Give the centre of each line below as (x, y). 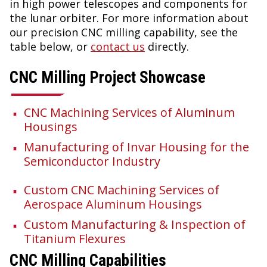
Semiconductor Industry (92, 162)
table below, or (50, 47)
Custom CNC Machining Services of (122, 190)
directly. (167, 47)
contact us (118, 47)
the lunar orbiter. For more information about (129, 18)
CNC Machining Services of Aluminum (129, 113)
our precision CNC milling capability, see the (124, 32)
